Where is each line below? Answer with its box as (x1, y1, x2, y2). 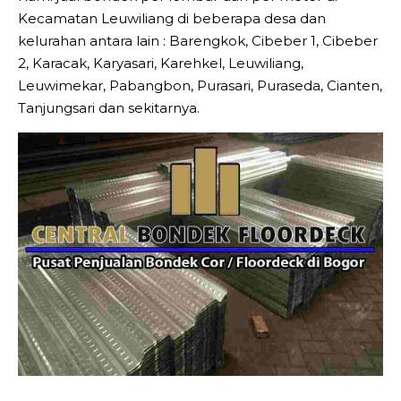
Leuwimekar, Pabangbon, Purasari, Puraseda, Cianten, (18, 77, 382, 94)
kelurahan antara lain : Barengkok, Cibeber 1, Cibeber (18, 32, 378, 49)
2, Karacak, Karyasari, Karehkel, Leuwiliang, (18, 55, 303, 72)
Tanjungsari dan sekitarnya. (18, 99, 200, 116)
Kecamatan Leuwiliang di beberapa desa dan (18, 10, 326, 27)
